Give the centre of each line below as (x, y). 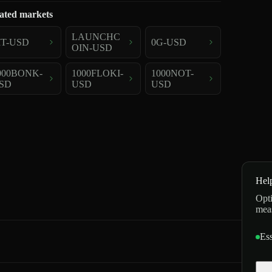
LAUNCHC (96, 36)
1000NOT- (173, 73)
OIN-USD (92, 47)
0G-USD (169, 42)
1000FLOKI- (97, 73)
